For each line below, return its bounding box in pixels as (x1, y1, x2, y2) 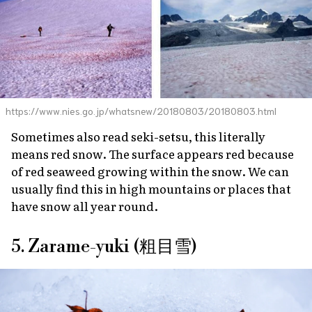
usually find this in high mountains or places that (11, 179, 291, 197)
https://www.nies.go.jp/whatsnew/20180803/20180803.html (6, 104, 276, 117)
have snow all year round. (11, 196, 158, 214)
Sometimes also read (11, 127, 131, 145)
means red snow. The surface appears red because (11, 144, 294, 162)
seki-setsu (131, 127, 189, 145)
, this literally (189, 127, 265, 145)
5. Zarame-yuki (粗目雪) (11, 235, 197, 258)
